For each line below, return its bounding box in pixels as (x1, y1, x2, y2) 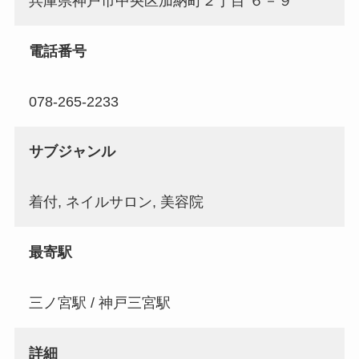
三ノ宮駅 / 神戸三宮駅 (28, 294, 171, 311)
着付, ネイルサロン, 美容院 (28, 194, 204, 211)
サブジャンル (28, 143, 115, 160)
